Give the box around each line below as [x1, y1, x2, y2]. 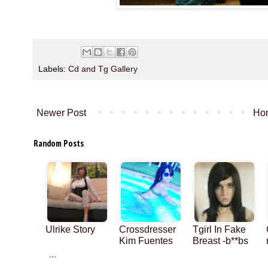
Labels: [38, 63, 68, 74]
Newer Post [36, 107, 86, 118]
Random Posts [33, 137, 84, 149]
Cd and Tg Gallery [68, 63, 138, 74]
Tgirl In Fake [193, 224, 246, 234]
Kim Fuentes [119, 235, 173, 246]
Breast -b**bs [193, 235, 248, 246]
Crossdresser [119, 224, 176, 234]
